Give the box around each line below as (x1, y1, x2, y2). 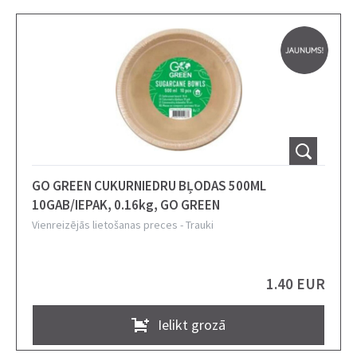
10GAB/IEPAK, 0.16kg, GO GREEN (32, 196, 220, 214)
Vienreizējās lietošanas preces (32, 218, 178, 232)
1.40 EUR (266, 273, 325, 293)
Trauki (186, 218, 214, 232)
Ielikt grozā (158, 315, 226, 334)
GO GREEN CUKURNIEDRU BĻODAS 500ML (32, 177, 266, 194)
